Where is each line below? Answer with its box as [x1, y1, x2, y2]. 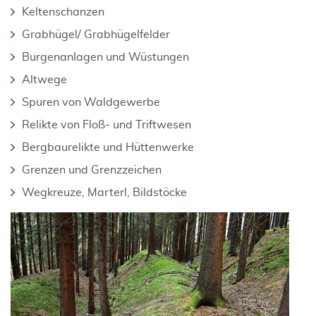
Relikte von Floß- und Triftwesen [22, 119, 191, 130]
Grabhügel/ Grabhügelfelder [22, 29, 170, 40]
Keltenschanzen [22, 6, 104, 18]
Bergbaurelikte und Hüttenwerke [22, 142, 194, 153]
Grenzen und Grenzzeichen [22, 164, 162, 176]
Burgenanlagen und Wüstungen [22, 51, 189, 63]
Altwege [22, 74, 67, 85]
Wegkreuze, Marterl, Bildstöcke [22, 187, 187, 198]
